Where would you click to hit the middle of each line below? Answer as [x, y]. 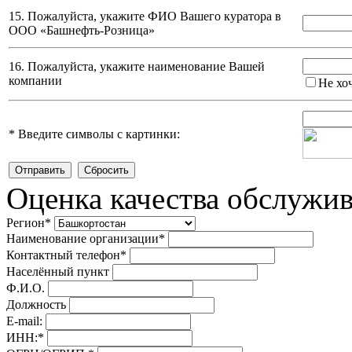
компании [35, 81]
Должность [36, 305]
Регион [26, 223]
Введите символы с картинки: [97, 134]
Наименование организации [82, 239]
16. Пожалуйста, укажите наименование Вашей [137, 67]
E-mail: [24, 321]
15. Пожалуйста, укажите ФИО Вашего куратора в [145, 16]
